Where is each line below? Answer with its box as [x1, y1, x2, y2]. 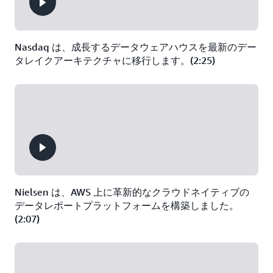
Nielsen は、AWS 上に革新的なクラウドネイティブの [15, 186, 249, 198]
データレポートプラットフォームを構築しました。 [15, 199, 239, 211]
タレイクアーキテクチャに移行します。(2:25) [15, 54, 215, 66]
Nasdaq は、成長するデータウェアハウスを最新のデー [15, 41, 257, 53]
